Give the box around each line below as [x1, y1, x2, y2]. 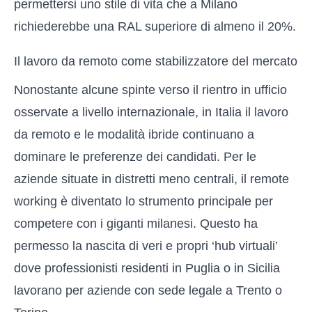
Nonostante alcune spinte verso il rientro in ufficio [14, 83, 287, 97]
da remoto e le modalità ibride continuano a [14, 127, 254, 141]
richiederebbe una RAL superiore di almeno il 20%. [14, 19, 296, 33]
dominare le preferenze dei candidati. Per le [14, 150, 256, 164]
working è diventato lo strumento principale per [14, 194, 273, 208]
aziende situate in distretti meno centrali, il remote [14, 172, 289, 186]
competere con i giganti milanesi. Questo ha [14, 217, 258, 231]
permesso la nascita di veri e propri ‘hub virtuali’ [14, 239, 277, 253]
